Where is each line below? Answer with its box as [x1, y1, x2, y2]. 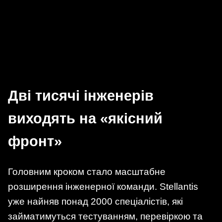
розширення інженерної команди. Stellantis [8, 181, 198, 192]
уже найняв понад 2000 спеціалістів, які [8, 196, 183, 207]
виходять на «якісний [8, 111, 163, 127]
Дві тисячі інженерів [8, 88, 154, 104]
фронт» [8, 133, 62, 150]
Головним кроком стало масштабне [8, 166, 166, 177]
